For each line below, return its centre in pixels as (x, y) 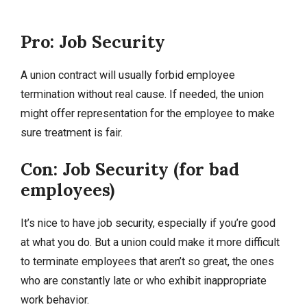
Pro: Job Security (93, 41)
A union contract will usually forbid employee (128, 75)
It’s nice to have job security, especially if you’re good (148, 223)
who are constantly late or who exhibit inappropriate (144, 280)
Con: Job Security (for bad (130, 169)
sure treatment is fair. (72, 132)
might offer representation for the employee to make (148, 113)
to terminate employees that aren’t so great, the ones (147, 261)
